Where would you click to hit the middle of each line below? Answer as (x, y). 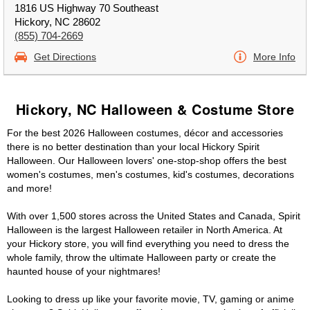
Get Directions (65, 57)
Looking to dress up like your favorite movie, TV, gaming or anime (151, 299)
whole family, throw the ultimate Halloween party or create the (142, 257)
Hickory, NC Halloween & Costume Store (155, 109)
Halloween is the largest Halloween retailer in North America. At (145, 230)
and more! (29, 188)
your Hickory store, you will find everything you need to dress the (148, 244)
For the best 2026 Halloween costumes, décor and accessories (145, 133)
